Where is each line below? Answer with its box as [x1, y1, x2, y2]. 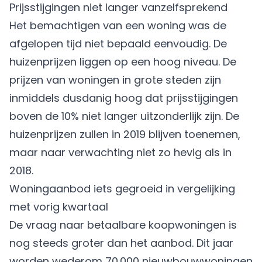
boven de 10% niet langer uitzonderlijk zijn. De [9, 109, 239, 123]
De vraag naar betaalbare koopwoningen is [9, 218, 237, 232]
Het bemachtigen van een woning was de [9, 18, 226, 33]
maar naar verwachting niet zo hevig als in [9, 145, 232, 160]
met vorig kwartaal [9, 199, 108, 214]
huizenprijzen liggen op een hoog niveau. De [9, 54, 236, 69]
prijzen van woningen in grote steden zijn [9, 73, 221, 87]
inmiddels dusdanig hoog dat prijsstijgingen [9, 91, 238, 105]
